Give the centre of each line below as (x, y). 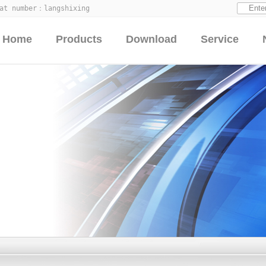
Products (79, 39)
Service (220, 39)
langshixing (67, 8)
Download (151, 39)
